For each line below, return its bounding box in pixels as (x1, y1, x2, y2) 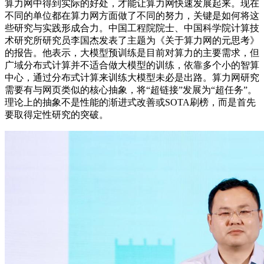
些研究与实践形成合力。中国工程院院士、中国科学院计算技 (5, 23, 259, 33)
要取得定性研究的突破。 (5, 110, 108, 120)
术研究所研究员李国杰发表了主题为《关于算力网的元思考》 (5, 35, 259, 45)
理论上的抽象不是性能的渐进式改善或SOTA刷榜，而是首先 (5, 97, 256, 107)
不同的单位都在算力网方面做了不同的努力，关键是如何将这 (5, 11, 259, 21)
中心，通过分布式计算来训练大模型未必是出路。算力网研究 (5, 72, 259, 82)
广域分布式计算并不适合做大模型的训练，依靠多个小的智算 (5, 60, 259, 70)
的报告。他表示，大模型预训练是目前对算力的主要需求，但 (5, 48, 259, 58)
